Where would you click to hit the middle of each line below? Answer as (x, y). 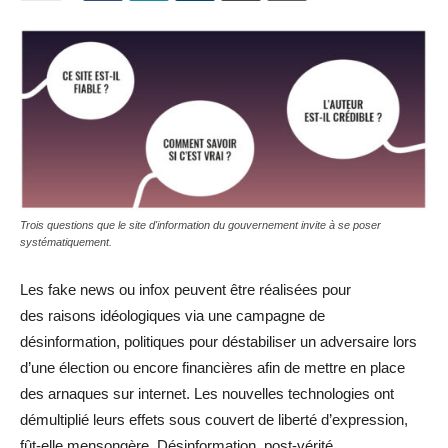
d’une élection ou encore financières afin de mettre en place (212, 367)
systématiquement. (66, 241)
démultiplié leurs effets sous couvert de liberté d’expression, (214, 419)
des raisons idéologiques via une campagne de (172, 315)
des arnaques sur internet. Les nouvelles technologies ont (207, 393)
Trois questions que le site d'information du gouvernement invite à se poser (200, 224)
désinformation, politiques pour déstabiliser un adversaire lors (218, 341)
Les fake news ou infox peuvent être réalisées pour (185, 289)
